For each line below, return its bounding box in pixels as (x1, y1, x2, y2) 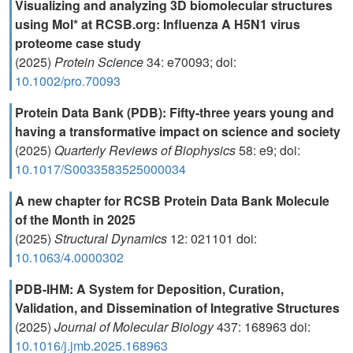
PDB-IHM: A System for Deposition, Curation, (15, 280, 284, 298)
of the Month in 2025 (15, 210, 136, 229)
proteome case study (15, 34, 141, 52)
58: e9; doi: (239, 141, 300, 159)
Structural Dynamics (54, 229, 170, 247)
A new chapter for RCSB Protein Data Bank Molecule (15, 191, 329, 210)
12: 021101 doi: (170, 229, 257, 247)
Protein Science (54, 53, 143, 71)
